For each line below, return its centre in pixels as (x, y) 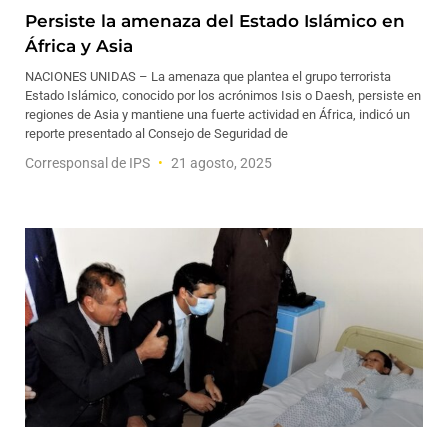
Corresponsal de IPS (89, 163)
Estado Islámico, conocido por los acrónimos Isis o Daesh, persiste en (223, 95)
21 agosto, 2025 (220, 163)
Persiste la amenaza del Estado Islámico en (215, 21)
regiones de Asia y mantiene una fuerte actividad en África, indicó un (217, 114)
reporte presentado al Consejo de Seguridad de (156, 133)
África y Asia (79, 46)
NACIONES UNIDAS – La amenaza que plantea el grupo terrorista (208, 76)
